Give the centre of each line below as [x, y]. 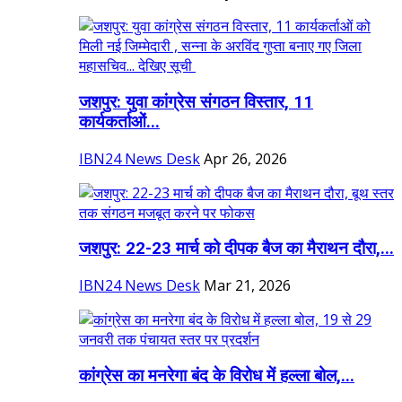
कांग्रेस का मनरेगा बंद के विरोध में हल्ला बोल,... [217, 376]
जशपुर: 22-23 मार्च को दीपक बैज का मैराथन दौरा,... [236, 249]
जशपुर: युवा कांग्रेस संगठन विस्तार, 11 [196, 102]
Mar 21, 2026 [247, 285]
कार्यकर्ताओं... [119, 122]
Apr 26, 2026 [245, 158]
